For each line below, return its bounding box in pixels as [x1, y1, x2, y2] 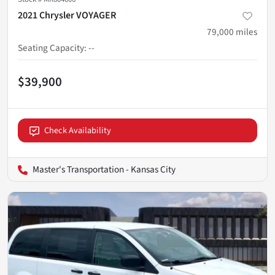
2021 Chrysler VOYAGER [18, 9, 116, 23]
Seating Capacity [18, 41, 84, 55]
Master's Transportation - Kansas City [33, 163, 176, 177]
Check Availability [44, 124, 111, 137]
